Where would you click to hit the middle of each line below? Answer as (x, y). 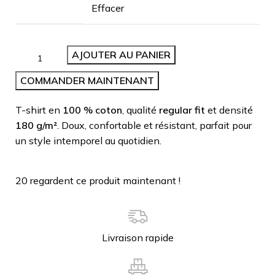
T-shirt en (39, 110)
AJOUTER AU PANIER (121, 54)
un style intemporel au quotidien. (88, 140)
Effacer (108, 8)
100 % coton (92, 110)
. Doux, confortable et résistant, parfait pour (154, 125)
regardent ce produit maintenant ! (105, 180)
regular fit (182, 110)
